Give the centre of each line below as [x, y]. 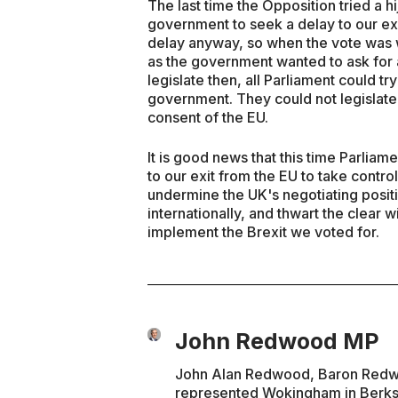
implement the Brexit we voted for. [263, 231]
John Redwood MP [278, 341]
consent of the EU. [208, 117]
